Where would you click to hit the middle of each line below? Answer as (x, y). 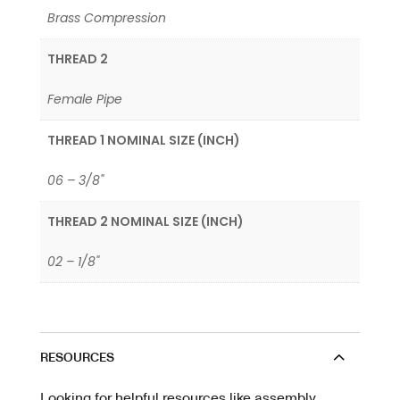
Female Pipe (85, 100)
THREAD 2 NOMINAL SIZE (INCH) (146, 222)
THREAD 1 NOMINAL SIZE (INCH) (144, 141)
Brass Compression (107, 18)
